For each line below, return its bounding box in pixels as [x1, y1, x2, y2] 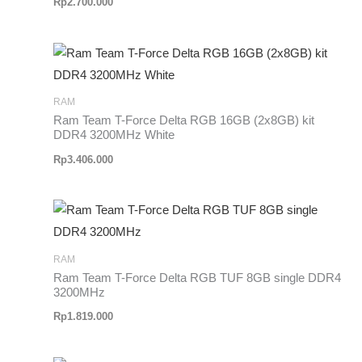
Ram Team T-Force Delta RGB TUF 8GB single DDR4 [53, 271, 342, 285]
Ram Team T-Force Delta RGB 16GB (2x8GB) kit [53, 114, 315, 128]
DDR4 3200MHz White [53, 128, 175, 142]
